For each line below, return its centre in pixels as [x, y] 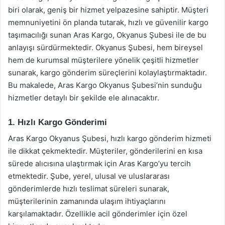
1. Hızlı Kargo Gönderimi [58, 122]
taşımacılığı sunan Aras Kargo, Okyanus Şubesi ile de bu [107, 35]
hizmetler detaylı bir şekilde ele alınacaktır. [84, 97]
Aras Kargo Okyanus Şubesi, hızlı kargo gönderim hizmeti [110, 138]
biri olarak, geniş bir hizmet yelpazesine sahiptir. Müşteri [108, 10]
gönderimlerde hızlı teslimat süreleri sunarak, [89, 189]
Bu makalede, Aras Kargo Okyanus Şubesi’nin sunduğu [105, 85]
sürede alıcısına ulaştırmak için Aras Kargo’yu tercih [99, 163]
